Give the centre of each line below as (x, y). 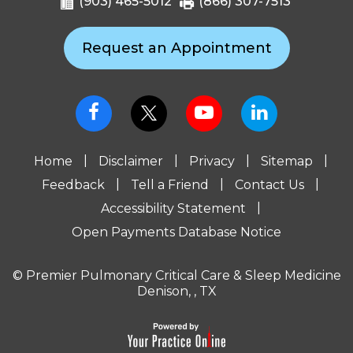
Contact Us (269, 184)
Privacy (212, 161)
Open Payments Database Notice (176, 232)
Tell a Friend (170, 184)
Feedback (73, 184)
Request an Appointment (176, 48)
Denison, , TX (176, 291)
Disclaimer (130, 161)
